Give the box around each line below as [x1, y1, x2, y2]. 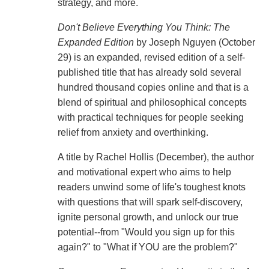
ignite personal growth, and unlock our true [57, 212, 238, 223]
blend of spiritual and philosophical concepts [57, 97, 247, 108]
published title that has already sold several [57, 67, 241, 78]
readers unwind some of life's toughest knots [57, 182, 246, 193]
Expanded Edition [57, 37, 134, 48]
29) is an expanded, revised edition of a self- [57, 52, 245, 63]
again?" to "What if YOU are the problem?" [57, 242, 238, 253]
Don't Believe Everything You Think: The [57, 22, 230, 33]
